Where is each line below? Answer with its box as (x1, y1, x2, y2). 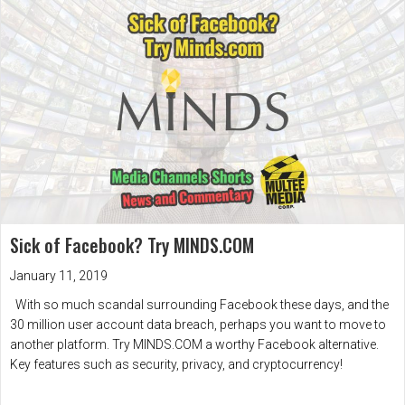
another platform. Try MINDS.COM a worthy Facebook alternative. (10, 337, 379, 353)
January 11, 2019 (10, 268, 108, 284)
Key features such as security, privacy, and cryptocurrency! (10, 357, 343, 372)
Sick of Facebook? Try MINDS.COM (10, 231, 254, 259)
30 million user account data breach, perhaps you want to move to (10, 317, 386, 333)
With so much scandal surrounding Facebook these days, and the (10, 297, 389, 313)
